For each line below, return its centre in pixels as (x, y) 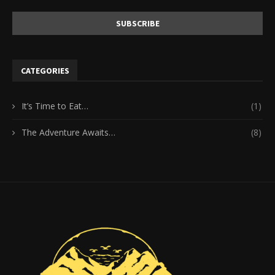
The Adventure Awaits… (68, 133)
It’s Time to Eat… (55, 106)
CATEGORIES (45, 71)
